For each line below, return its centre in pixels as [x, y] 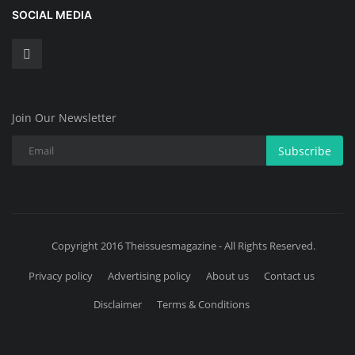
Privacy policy [61, 276]
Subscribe [305, 151]
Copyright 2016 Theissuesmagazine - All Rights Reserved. [183, 246]
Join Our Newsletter [64, 118]
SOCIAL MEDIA [52, 15]
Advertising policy [149, 276]
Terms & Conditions [203, 305]
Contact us [289, 276]
